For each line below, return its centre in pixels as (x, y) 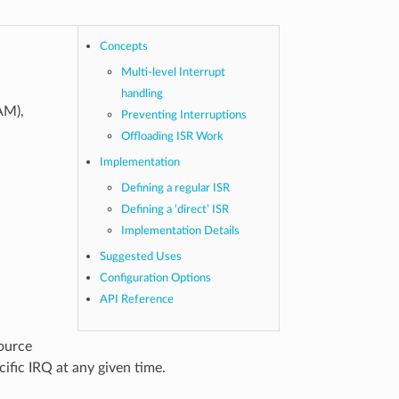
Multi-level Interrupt (174, 73)
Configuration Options (156, 278)
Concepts (124, 47)
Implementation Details (181, 231)
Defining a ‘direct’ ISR (175, 210)
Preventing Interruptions (184, 115)
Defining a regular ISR (176, 188)
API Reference (137, 300)
